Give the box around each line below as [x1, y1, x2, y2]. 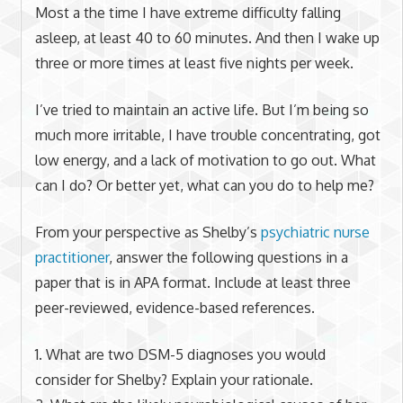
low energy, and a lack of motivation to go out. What [34, 150, 376, 169]
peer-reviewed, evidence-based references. [34, 298, 315, 317]
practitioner [34, 247, 109, 266]
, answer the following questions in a [108, 247, 348, 266]
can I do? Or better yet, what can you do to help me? [34, 175, 374, 194]
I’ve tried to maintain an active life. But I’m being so [34, 100, 369, 119]
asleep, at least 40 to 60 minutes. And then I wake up [34, 28, 380, 47]
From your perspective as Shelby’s [34, 222, 261, 241]
